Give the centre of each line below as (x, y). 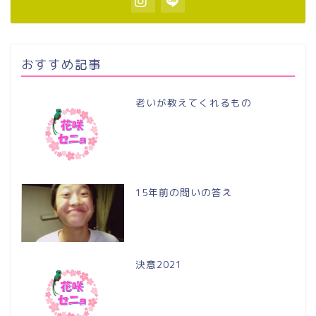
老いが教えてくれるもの (193, 102)
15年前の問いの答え (184, 192)
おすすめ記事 (61, 64)
